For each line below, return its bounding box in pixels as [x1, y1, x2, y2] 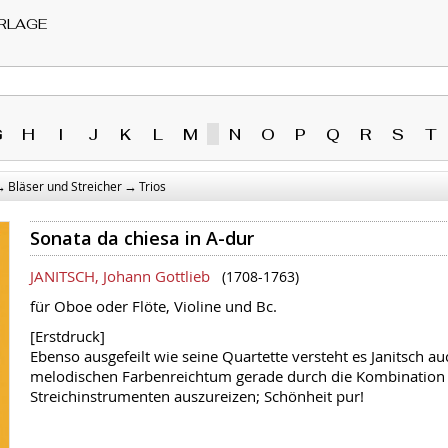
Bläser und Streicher [8, 177, 122, 194]
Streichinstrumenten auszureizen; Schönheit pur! [30, 386, 364, 406]
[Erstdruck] [30, 326, 105, 346]
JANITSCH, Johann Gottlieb [30, 266, 210, 286]
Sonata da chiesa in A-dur [30, 226, 254, 250]
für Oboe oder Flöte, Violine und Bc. [30, 296, 277, 316]
